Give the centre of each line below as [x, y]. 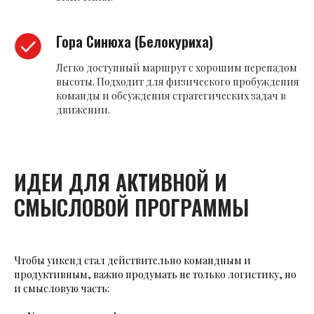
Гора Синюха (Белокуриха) [135, 42]
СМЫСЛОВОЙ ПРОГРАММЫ [131, 207]
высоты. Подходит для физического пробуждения [178, 82]
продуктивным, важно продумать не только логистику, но [155, 275]
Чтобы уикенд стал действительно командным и [132, 261]
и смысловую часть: [62, 289]
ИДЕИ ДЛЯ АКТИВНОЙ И [121, 182]
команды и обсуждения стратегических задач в [171, 96]
